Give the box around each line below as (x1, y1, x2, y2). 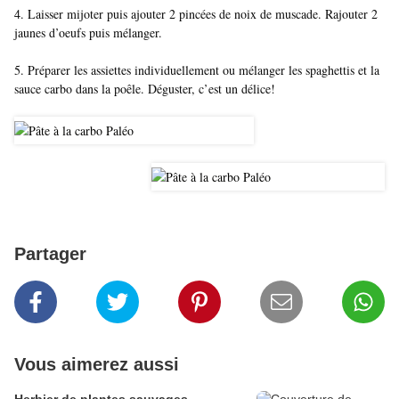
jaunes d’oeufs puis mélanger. (14, 24, 162, 42)
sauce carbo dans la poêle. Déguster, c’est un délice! (14, 80, 275, 98)
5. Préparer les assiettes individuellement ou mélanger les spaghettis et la (14, 61, 379, 79)
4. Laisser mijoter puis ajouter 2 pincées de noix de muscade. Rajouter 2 (14, 5, 378, 23)
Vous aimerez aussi (14, 354, 179, 375)
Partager (14, 244, 86, 265)
